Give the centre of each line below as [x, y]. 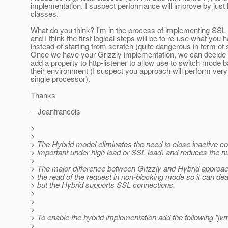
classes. [45, 14]
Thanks [43, 95]
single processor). [60, 79]
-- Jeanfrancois [55, 111]
